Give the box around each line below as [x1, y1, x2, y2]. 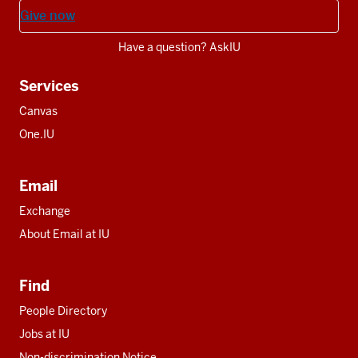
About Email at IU [19, 226, 109, 241]
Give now [20, 6, 75, 24]
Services [19, 76, 79, 95]
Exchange [19, 203, 70, 218]
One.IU [19, 126, 54, 141]
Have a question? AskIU [117, 39, 241, 54]
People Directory [19, 303, 107, 318]
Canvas [19, 103, 58, 118]
